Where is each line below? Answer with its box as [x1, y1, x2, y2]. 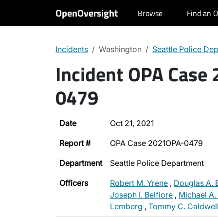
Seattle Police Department [110, 158, 204, 168]
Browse [138, 7, 163, 19]
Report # [59, 138, 91, 148]
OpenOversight [55, 5, 118, 20]
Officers [59, 178, 88, 188]
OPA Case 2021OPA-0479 [110, 138, 203, 148]
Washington [99, 44, 142, 54]
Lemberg [110, 201, 143, 211]
